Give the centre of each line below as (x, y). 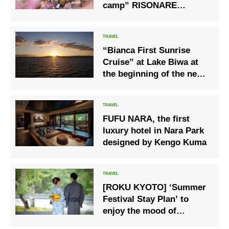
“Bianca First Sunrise (147, 50)
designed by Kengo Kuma (155, 142)
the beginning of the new (153, 74)
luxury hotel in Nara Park (154, 130)
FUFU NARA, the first (146, 119)
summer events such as (151, 222)
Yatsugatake (128, 17)
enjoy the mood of (140, 211)
